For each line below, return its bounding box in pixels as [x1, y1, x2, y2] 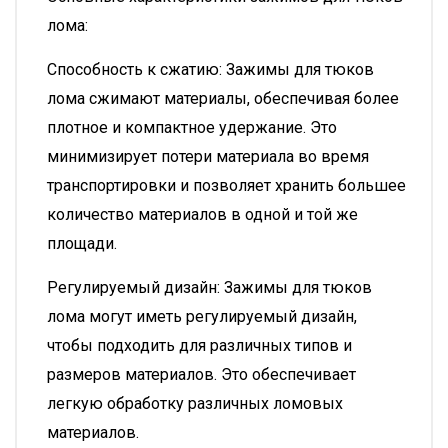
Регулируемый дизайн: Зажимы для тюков [47, 278, 372, 297]
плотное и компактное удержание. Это [47, 118, 337, 137]
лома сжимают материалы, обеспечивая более [47, 89, 399, 108]
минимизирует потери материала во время [47, 147, 369, 166]
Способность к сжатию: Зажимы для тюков [47, 60, 374, 79]
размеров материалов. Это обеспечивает [47, 365, 356, 384]
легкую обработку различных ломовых [47, 394, 343, 413]
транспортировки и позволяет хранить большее [47, 176, 406, 195]
